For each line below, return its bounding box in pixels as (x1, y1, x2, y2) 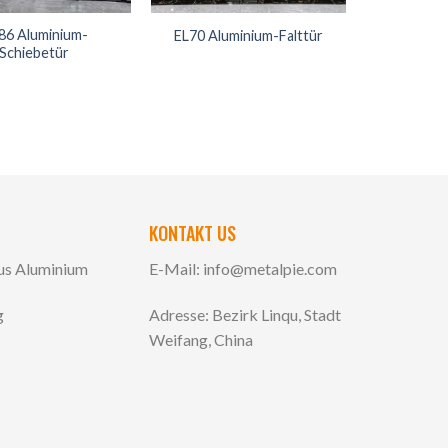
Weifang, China (148, 329, 253, 349)
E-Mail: (148, 259, 203, 279)
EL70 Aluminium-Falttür (174, 27, 324, 45)
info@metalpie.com (202, 259, 337, 279)
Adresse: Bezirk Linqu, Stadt (148, 304, 341, 324)
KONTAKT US (148, 220, 236, 247)
